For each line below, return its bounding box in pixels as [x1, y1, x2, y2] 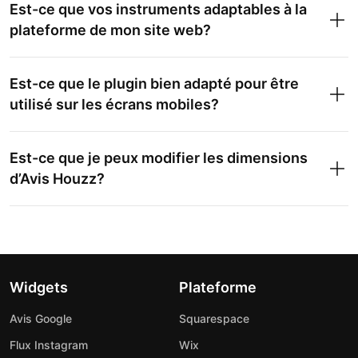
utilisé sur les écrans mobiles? [10, 96, 219, 113]
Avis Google [10, 312, 72, 325]
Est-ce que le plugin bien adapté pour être [10, 75, 299, 92]
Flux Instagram [10, 338, 88, 352]
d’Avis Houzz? [10, 170, 105, 187]
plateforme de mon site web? [10, 22, 211, 38]
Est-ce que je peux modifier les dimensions [10, 149, 308, 166]
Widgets [10, 279, 68, 296]
